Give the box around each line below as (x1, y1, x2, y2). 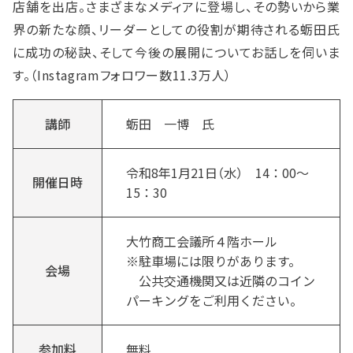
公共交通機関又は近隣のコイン (126, 270, 315, 290)
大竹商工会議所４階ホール (126, 231, 277, 251)
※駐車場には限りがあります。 (126, 251, 301, 270)
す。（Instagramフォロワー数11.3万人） (13, 65, 232, 84)
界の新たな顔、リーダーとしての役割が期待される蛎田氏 (13, 19, 340, 39)
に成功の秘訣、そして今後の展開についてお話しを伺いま (13, 42, 340, 61)
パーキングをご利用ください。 (126, 290, 303, 310)
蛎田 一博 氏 (126, 113, 227, 133)
